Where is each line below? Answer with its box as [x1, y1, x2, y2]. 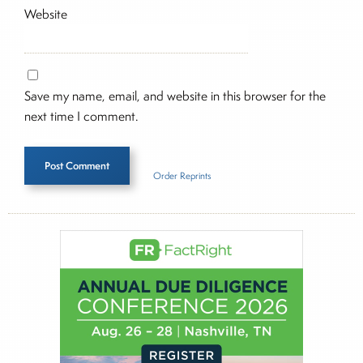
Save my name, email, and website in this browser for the [24, 87, 326, 105]
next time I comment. [24, 107, 139, 125]
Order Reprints [152, 169, 211, 181]
